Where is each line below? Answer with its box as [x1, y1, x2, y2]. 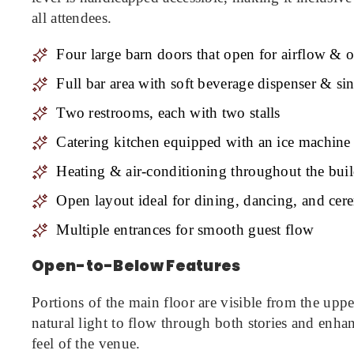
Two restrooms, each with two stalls [56, 104, 281, 122]
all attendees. [32, 9, 112, 27]
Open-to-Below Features [32, 255, 241, 277]
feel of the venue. [32, 335, 141, 352]
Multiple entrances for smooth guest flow [56, 221, 314, 239]
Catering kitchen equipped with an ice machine [56, 134, 351, 151]
